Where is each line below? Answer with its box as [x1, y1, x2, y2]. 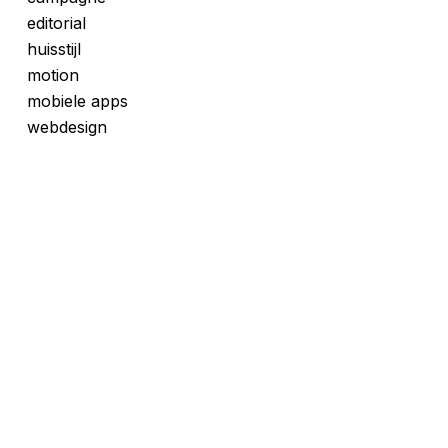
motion [26, 65, 79, 85]
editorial [26, 13, 86, 33]
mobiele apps [26, 91, 128, 111]
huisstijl [26, 39, 81, 59]
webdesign [26, 117, 107, 137]
